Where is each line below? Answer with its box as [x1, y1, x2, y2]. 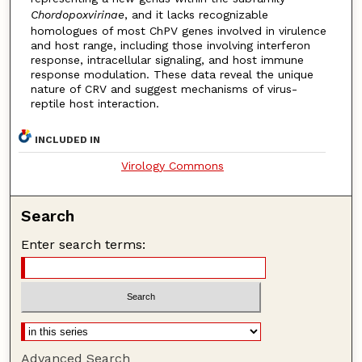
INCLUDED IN [35, 133, 101, 145]
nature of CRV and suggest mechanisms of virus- [30, 82, 297, 96]
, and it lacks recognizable [124, 8, 268, 22]
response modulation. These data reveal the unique [30, 68, 314, 82]
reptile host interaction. [30, 97, 159, 111]
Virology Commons [120, 158, 224, 172]
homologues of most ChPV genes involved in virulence [30, 24, 326, 38]
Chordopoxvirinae [30, 8, 124, 22]
